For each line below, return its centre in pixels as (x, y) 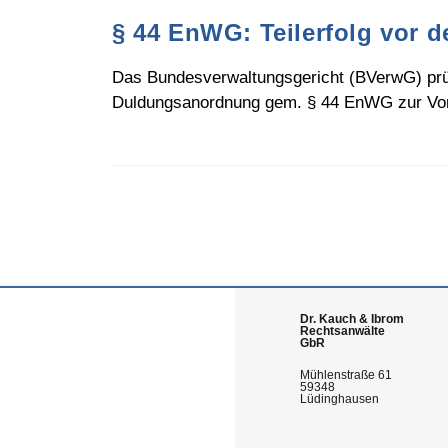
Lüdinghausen (340, 399)
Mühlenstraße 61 (346, 375)
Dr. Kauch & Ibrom (352, 319)
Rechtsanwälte (343, 331)
